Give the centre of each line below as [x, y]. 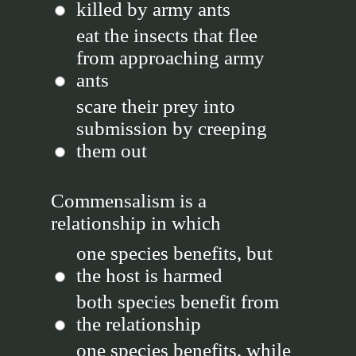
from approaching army [170, 58]
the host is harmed [149, 275]
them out [112, 151]
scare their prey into [156, 106]
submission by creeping [172, 128]
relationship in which [136, 223]
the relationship [139, 324]
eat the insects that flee [167, 35]
